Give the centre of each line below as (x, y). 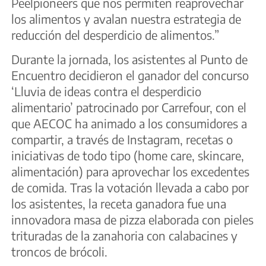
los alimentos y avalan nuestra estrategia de (126, 18)
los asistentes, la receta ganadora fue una (119, 204)
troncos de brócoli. (59, 252)
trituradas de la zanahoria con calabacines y (124, 236)
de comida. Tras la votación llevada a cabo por (130, 188)
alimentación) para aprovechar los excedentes (130, 172)
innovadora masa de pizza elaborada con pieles (132, 220)
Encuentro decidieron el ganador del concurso (130, 75)
